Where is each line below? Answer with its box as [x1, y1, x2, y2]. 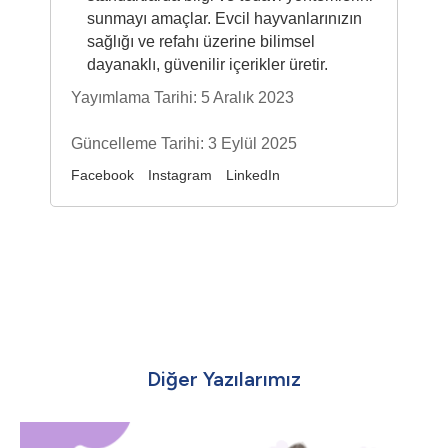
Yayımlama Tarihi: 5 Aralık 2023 [71, 89, 294, 106]
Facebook [71, 167, 134, 183]
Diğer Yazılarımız [147, 367, 301, 391]
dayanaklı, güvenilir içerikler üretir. [87, 56, 328, 73]
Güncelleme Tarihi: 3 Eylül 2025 [71, 135, 297, 152]
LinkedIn [226, 167, 280, 183]
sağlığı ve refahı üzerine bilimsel [87, 33, 315, 50]
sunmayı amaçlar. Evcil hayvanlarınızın [87, 10, 362, 27]
